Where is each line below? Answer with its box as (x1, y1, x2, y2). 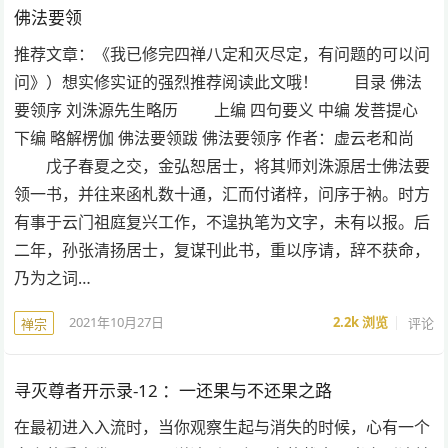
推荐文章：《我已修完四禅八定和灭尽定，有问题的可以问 (14, 42, 431, 65)
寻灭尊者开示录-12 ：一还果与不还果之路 (14, 378, 333, 402)
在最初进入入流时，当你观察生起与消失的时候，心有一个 (14, 415, 431, 438)
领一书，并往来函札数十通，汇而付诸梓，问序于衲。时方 (14, 182, 431, 205)
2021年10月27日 (69, 313, 165, 332)
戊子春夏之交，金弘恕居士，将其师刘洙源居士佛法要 (14, 154, 431, 177)
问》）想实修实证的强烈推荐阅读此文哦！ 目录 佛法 (14, 70, 423, 93)
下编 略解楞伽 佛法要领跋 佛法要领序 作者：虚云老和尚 (14, 126, 415, 149)
